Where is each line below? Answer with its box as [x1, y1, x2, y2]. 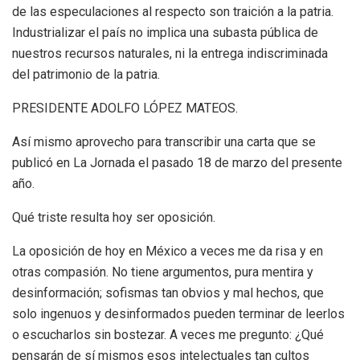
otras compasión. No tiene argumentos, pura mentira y [12, 264, 313, 280]
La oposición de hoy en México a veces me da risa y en [12, 243, 323, 259]
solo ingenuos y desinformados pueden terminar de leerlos [12, 305, 345, 321]
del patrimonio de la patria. [12, 66, 160, 82]
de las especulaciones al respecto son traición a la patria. [12, 3, 333, 19]
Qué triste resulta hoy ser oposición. [12, 209, 215, 225]
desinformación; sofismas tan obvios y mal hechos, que [12, 284, 324, 301]
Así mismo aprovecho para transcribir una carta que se [12, 133, 316, 149]
